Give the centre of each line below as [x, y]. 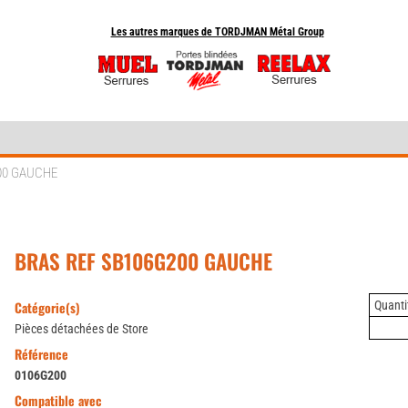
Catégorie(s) [47, 307]
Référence [41, 354]
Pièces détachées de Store [82, 329]
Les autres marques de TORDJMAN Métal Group [217, 32]
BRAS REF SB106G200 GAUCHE [143, 261]
